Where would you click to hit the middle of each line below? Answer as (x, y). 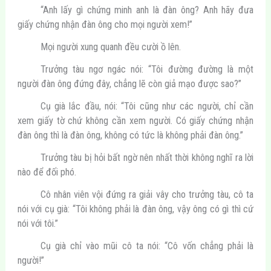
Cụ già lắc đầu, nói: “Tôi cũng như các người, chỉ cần (147, 106)
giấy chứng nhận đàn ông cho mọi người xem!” (105, 24)
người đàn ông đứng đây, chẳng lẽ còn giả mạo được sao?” (129, 83)
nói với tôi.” (38, 224)
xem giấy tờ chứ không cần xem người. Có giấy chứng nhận (135, 120)
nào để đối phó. (47, 172)
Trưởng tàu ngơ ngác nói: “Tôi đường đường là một (147, 69)
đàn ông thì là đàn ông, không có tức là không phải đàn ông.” (130, 135)
